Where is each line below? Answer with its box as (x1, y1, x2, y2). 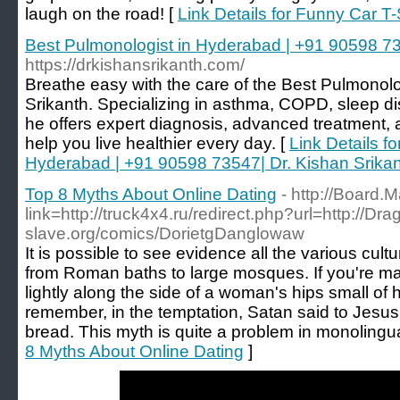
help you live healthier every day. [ (25, 134, 289, 153)
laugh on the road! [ (25, 4, 178, 23)
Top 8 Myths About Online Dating (25, 185, 277, 204)
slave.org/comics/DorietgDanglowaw (25, 224, 304, 243)
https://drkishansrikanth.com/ (25, 55, 245, 74)
